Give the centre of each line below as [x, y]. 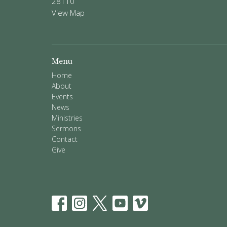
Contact [65, 139]
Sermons [66, 129]
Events [62, 97]
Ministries [67, 118]
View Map [68, 12]
